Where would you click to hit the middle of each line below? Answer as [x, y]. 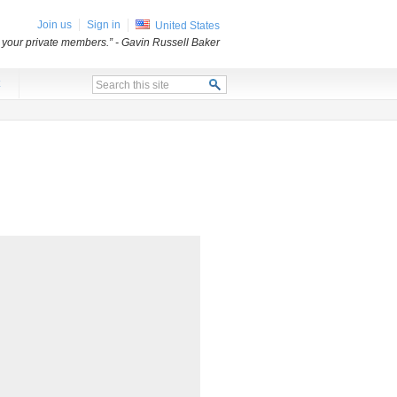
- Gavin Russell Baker [167, 43]
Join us [54, 25]
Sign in [104, 25]
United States [187, 26]
